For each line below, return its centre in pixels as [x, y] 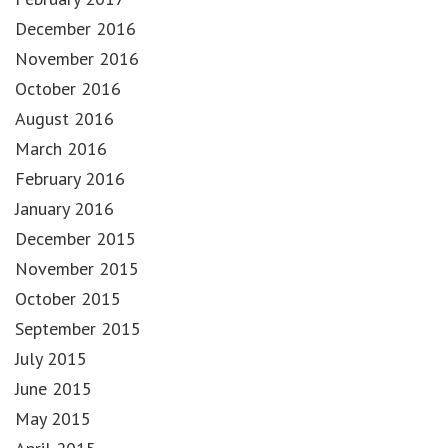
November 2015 [77, 269]
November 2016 [77, 59]
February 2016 [70, 179]
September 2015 [78, 329]
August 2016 [64, 119]
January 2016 [64, 209]
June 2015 [53, 389]
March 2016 [61, 149]
